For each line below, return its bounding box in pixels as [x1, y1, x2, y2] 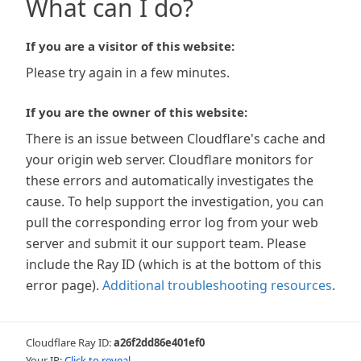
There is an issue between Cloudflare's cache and [26, 130, 326, 147]
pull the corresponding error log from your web [26, 214, 318, 231]
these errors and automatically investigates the [26, 172, 313, 189]
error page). [26, 276, 99, 294]
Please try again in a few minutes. [26, 64, 230, 81]
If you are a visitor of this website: [26, 38, 234, 54]
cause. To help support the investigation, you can [26, 193, 324, 210]
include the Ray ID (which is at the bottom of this [26, 255, 322, 273]
